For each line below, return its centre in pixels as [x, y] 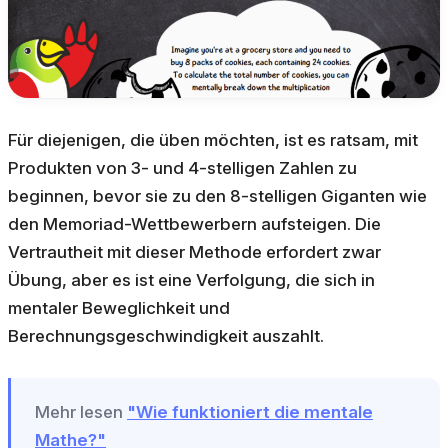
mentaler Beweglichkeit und [119, 308]
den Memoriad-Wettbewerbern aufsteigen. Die [194, 224]
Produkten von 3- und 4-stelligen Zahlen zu [182, 168]
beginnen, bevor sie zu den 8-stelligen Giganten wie [217, 196]
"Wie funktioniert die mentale [250, 412]
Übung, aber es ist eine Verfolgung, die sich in [191, 280]
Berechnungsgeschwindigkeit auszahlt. [166, 336]
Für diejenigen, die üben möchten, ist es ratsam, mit [213, 140]
